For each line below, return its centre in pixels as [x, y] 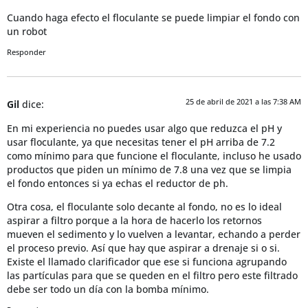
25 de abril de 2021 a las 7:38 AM [243, 102]
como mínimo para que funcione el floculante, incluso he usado [154, 156]
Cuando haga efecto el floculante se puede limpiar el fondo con [153, 18]
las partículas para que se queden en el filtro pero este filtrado [152, 276]
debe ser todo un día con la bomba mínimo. [108, 290]
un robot [27, 31]
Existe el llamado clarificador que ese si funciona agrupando [147, 262]
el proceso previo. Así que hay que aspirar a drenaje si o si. [143, 249]
